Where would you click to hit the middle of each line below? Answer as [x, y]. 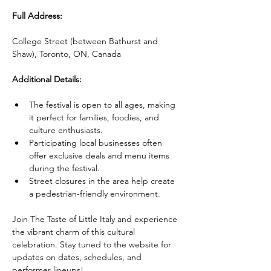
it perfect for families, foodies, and [95, 117]
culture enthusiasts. [66, 130]
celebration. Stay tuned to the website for [93, 244]
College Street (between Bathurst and [86, 41]
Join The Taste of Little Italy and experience [96, 219]
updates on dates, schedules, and [78, 257]
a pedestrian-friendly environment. [95, 194]
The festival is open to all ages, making [103, 105]
